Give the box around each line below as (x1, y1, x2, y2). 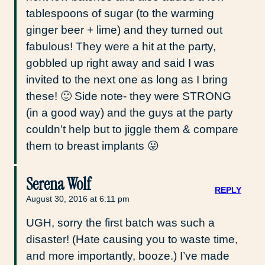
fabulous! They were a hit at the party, (26, 40, 216, 53)
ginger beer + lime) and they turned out (26, 23, 222, 36)
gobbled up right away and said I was (26, 56, 215, 69)
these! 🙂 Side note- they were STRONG (26, 89, 231, 102)
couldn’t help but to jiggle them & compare (26, 122, 238, 135)
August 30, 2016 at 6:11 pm (26, 193, 130, 203)
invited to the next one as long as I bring (26, 73, 228, 86)
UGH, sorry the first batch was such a (26, 216, 215, 229)
